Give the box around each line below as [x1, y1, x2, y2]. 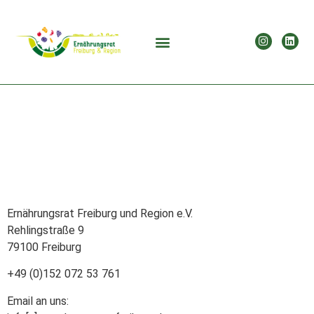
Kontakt [118, 128, 196, 155]
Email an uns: [7, 294, 69, 308]
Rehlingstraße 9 [7, 224, 84, 237]
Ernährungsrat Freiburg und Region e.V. [7, 207, 193, 220]
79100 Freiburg [7, 240, 81, 254]
